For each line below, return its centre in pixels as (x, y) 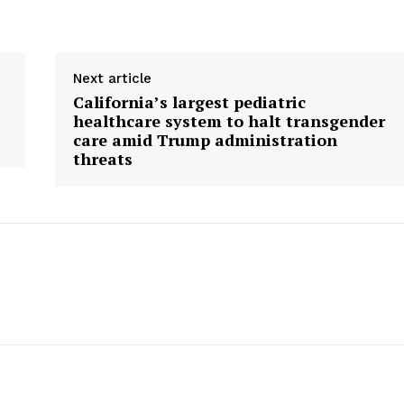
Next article (112, 79)
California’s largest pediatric (189, 102)
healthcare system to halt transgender (229, 121)
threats (102, 159)
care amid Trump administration (205, 140)
